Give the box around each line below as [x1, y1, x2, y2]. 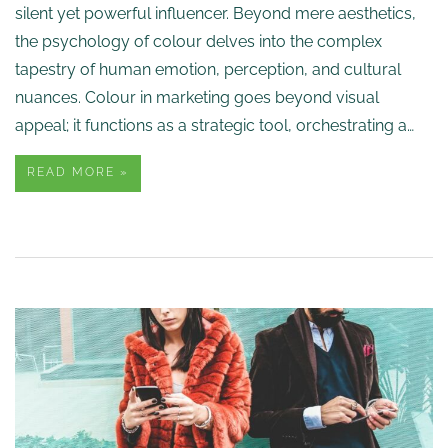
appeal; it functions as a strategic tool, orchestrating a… [15, 116, 414, 136]
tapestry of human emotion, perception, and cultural [15, 60, 401, 80]
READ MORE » [27, 165, 129, 180]
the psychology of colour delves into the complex [15, 32, 382, 52]
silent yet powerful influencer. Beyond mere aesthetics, [15, 4, 416, 24]
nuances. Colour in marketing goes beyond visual [15, 88, 379, 108]
